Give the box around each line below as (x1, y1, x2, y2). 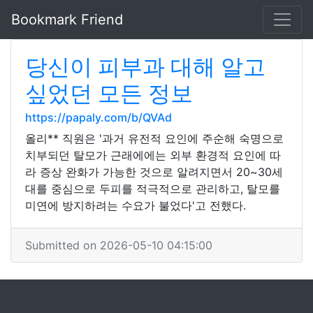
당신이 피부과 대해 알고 (25, 53, 265, 80)
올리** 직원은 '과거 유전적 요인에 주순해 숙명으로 (25, 131, 284, 145)
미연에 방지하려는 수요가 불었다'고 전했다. (25, 198, 246, 212)
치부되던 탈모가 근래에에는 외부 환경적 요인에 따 (25, 148, 281, 162)
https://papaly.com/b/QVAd (25, 110, 172, 124)
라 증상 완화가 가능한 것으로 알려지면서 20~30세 (25, 165, 283, 179)
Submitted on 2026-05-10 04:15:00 (25, 238, 212, 252)
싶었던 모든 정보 (25, 80, 193, 107)
